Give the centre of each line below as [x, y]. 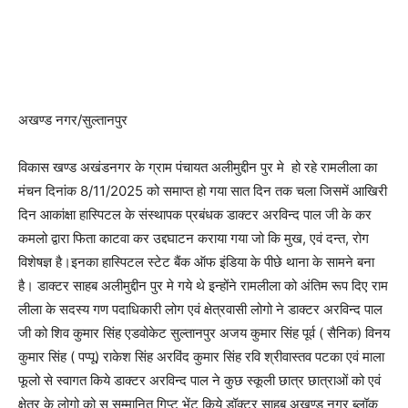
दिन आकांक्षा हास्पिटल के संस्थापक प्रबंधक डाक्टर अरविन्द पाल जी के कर [195, 214]
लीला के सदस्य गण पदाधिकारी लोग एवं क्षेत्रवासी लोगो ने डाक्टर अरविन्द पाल [200, 309]
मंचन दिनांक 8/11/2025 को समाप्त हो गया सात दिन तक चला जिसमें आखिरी [203, 191]
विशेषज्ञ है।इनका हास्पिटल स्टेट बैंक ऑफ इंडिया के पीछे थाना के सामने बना [196, 262]
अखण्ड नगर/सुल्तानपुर [73, 120]
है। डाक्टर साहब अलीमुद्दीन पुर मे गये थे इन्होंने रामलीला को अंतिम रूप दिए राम [203, 286]
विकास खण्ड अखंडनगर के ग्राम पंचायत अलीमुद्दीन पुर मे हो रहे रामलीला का [198, 167]
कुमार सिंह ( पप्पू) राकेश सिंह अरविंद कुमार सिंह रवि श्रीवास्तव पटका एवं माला [201, 357]
